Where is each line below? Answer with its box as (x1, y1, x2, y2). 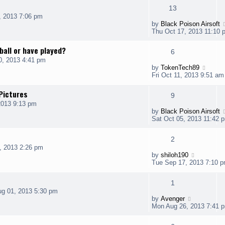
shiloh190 (161, 151, 188, 159)
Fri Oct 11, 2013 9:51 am (152, 71, 224, 79)
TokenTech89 (161, 64, 199, 71)
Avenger (161, 195, 185, 202)
